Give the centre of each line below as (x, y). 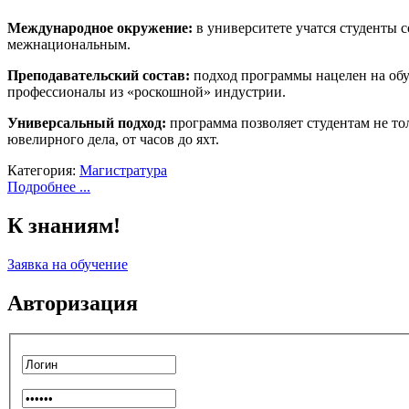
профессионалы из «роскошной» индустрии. (147, 91)
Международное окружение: (100, 27)
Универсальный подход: (89, 122)
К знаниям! (64, 225)
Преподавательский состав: (100, 75)
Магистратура (123, 170)
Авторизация (73, 303)
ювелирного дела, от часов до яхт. (113, 139)
